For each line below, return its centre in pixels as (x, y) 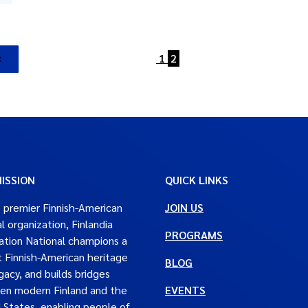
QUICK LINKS (197, 180)
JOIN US (184, 207)
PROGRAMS (194, 235)
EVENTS (185, 290)
